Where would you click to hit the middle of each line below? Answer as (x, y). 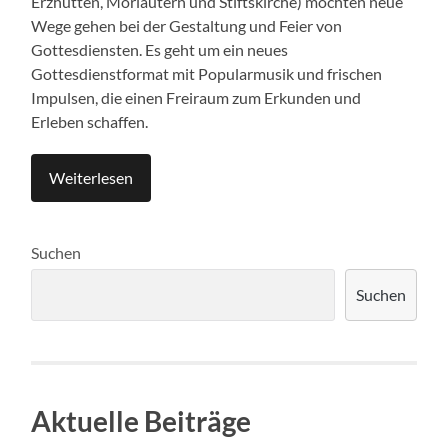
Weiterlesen (91, 177)
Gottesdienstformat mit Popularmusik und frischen (207, 73)
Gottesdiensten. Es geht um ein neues (160, 49)
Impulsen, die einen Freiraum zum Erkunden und (196, 97)
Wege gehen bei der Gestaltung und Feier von (187, 25)
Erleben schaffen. (90, 121)
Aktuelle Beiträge (141, 420)
